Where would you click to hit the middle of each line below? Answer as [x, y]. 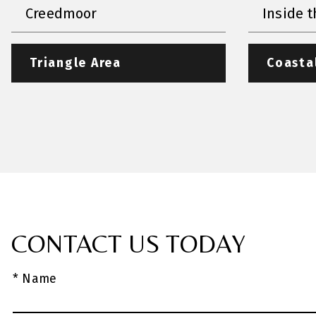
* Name [35, 279]
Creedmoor [61, 13]
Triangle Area [75, 63]
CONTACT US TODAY [128, 243]
